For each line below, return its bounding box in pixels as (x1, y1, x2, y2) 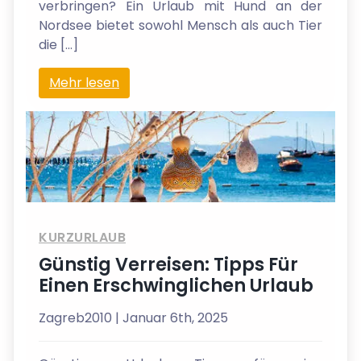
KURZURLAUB (39, 228, 126, 247)
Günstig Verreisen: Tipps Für (39, 251, 298, 278)
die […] (39, 35, 78, 54)
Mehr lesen (49, 73, 119, 92)
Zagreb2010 (39, 309, 115, 328)
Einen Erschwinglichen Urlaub (39, 272, 313, 299)
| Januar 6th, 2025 (115, 309, 228, 328)
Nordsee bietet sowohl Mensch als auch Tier (39, 16, 322, 35)
